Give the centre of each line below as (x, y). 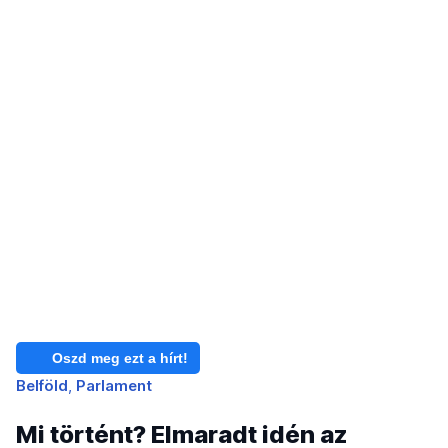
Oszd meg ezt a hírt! (120, 358)
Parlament (114, 386)
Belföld (42, 386)
